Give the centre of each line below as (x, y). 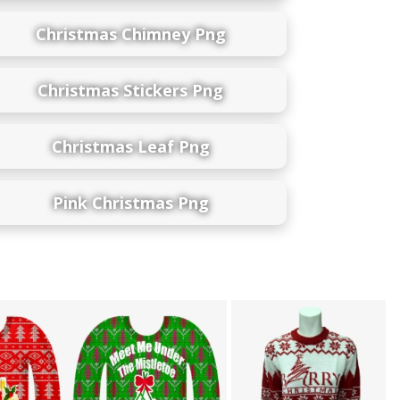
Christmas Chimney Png (130, 33)
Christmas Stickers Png (130, 90)
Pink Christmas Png (130, 202)
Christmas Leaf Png (130, 146)
